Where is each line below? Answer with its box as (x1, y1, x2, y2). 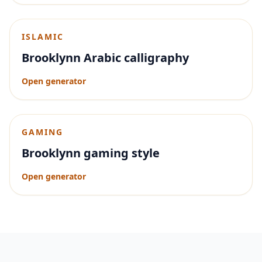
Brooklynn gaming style (22, 145, 160, 161)
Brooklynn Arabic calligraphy (22, 50, 189, 65)
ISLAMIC (22, 31, 64, 42)
